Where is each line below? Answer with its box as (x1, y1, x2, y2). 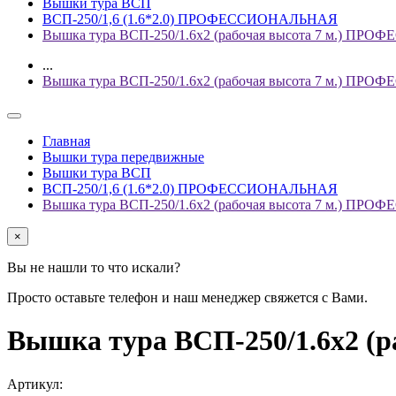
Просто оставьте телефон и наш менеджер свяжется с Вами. (7, 289, 368, 305)
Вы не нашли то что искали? (7, 259, 180, 275)
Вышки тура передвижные (42, 148, 204, 164)
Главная (42, 133, 90, 148)
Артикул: (7, 376, 63, 392)
